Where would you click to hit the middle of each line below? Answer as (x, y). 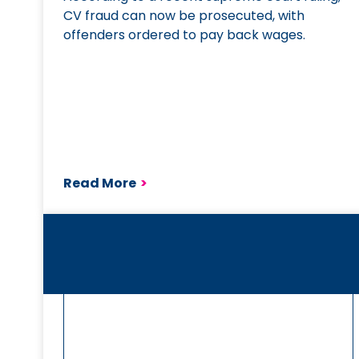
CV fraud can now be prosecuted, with (184, 16)
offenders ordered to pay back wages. (185, 35)
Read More (100, 183)
